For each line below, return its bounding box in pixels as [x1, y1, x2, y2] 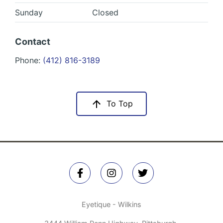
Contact [15, 36, 50, 47]
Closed [92, 7, 119, 18]
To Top [106, 99, 133, 109]
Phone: [15, 55, 43, 66]
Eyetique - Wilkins [82, 200, 141, 209]
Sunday [15, 7, 43, 18]
